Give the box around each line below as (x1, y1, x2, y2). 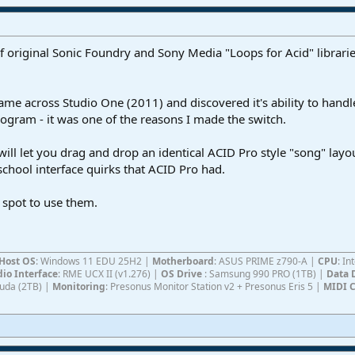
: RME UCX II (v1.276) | (58, 266, 161, 281)
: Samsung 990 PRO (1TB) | (204, 266, 326, 281)
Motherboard (152, 254, 214, 268)
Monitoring (52, 279, 105, 293)
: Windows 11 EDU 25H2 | (36, 254, 152, 268)
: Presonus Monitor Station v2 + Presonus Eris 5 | (105, 279, 323, 293)
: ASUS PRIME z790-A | (214, 254, 318, 268)
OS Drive (161, 266, 204, 281)
